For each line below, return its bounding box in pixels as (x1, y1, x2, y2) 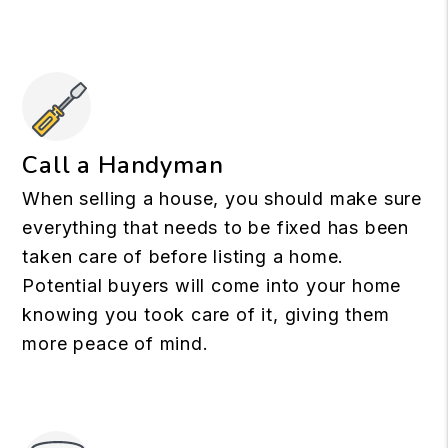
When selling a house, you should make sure (22, 188, 422, 209)
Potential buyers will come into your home (22, 275, 402, 296)
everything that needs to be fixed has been (22, 217, 409, 238)
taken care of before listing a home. (22, 246, 345, 267)
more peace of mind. (22, 333, 209, 354)
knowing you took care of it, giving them (22, 304, 390, 325)
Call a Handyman (22, 149, 224, 181)
